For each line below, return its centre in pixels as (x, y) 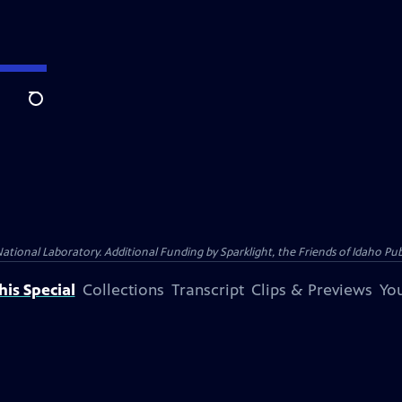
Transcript (207, 290)
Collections (123, 290)
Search (50, 109)
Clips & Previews (311, 290)
